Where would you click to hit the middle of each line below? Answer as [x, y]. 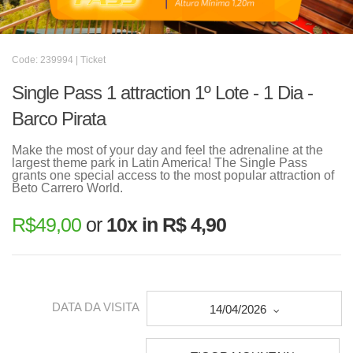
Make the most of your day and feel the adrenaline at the [167, 150]
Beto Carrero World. [67, 188]
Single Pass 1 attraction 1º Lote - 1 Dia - [162, 93]
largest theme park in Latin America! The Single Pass [160, 163]
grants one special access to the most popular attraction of [173, 175]
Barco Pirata [59, 119]
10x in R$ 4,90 [166, 225]
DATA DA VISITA [96, 307]
